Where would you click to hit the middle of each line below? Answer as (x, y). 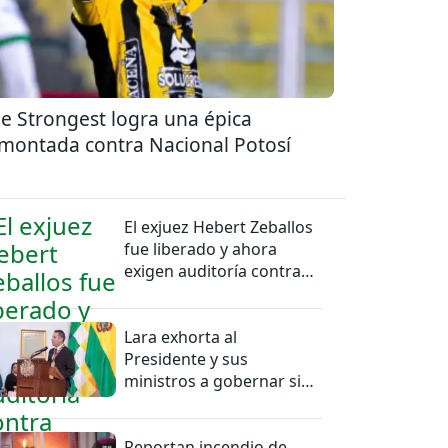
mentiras (158, 402)
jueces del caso (181, 292)
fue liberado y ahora (201, 248)
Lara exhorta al (181, 336)
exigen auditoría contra (213, 270)
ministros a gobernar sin (218, 380)
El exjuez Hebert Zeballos (219, 226)
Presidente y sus (186, 358)
